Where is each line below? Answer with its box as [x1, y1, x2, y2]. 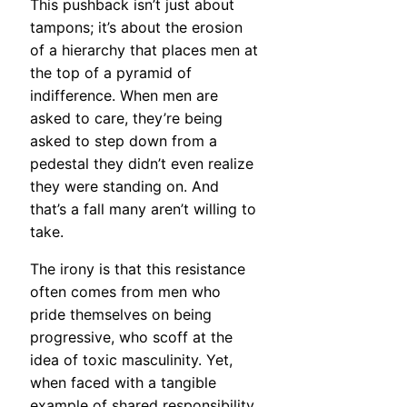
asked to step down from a [30, 131, 217, 150]
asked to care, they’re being [30, 108, 223, 127]
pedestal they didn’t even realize [30, 154, 253, 173]
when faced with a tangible [30, 372, 216, 392]
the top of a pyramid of [30, 63, 192, 82]
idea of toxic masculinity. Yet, [30, 350, 233, 369]
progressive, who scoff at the [30, 327, 233, 346]
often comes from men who [30, 282, 221, 301]
